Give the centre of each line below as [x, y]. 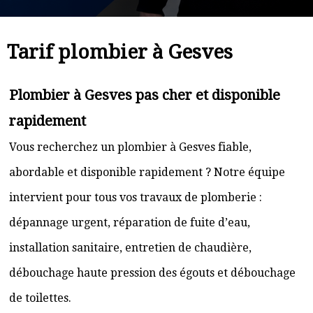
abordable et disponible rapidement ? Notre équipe [147, 172]
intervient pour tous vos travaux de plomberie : [136, 197]
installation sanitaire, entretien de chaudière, [130, 248]
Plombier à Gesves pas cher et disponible [145, 95]
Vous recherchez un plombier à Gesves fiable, [130, 147]
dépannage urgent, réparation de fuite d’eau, [130, 223]
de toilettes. [40, 298]
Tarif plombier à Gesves [120, 52]
